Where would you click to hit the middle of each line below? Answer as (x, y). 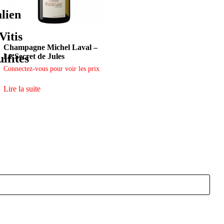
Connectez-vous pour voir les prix (52, 69)
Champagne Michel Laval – (51, 47)
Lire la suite (22, 89)
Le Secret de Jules (34, 56)
